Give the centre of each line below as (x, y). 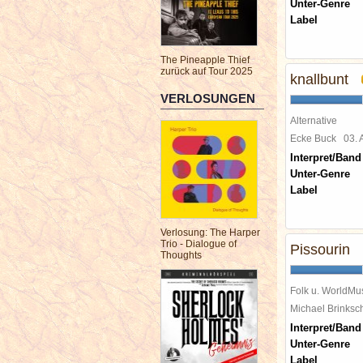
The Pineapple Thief (205, 60)
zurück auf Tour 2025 (207, 71)
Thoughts (181, 255)
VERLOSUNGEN (208, 98)
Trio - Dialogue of (199, 244)
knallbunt (319, 79)
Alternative (314, 120)
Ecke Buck (317, 138)
